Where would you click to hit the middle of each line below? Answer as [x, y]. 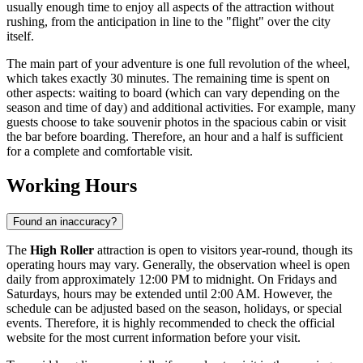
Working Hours [72, 186]
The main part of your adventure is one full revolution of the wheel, [178, 64]
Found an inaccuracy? [65, 222]
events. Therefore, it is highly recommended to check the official [171, 323]
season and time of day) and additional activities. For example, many [181, 108]
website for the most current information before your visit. [154, 338]
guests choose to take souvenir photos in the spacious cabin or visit [176, 122]
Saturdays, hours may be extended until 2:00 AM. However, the [169, 294]
